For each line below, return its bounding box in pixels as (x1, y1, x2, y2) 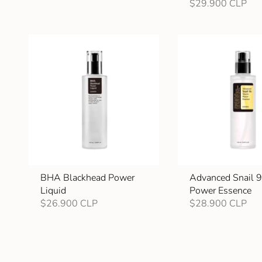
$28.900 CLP (189, 196, 247, 210)
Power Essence (189, 184, 252, 197)
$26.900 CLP (40, 196, 98, 210)
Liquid (40, 184, 66, 197)
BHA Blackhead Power (40, 171, 135, 184)
